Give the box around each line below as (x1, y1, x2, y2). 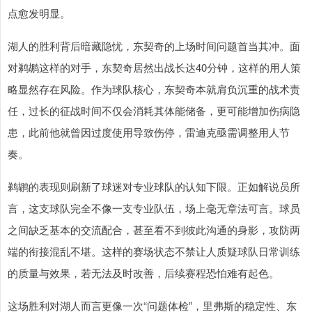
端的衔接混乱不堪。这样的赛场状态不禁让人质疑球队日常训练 (8, 244, 300, 259)
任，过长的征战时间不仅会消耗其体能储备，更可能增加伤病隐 (8, 103, 300, 118)
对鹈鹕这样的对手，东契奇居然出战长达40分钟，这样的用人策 (8, 60, 301, 75)
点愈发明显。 (8, 6, 70, 21)
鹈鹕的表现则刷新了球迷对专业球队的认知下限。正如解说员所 (8, 179, 300, 194)
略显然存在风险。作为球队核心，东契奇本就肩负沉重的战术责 (8, 81, 300, 97)
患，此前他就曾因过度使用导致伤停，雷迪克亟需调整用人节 (8, 125, 290, 140)
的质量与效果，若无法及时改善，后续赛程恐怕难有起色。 (8, 265, 279, 281)
